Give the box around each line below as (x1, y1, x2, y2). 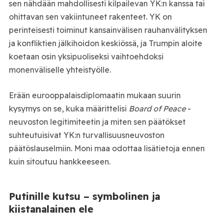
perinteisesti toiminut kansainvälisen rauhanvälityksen (8, 25, 207, 35)
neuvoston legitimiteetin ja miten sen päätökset (8, 117, 186, 127)
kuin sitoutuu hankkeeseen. (8, 157, 110, 167)
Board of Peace (128, 104, 186, 114)
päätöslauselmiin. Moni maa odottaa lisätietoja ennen (8, 143, 205, 154)
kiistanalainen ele (8, 203, 93, 216)
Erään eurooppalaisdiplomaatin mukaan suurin (8, 90, 181, 101)
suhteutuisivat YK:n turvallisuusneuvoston (8, 130, 165, 140)
